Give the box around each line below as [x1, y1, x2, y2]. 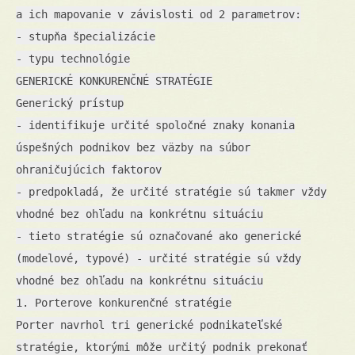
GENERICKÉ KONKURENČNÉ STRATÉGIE [16, 74, 212, 87]
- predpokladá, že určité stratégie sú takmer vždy [16, 185, 326, 198]
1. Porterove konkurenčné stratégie [16, 296, 231, 309]
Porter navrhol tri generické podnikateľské [16, 318, 282, 331]
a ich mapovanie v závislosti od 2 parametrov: [16, 7, 301, 21]
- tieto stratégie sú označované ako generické [16, 229, 301, 242]
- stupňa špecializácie [16, 29, 155, 43]
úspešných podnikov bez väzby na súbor [16, 140, 250, 154]
